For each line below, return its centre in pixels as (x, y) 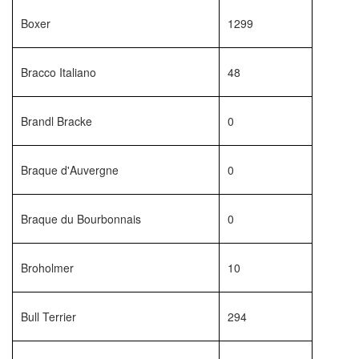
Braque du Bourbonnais (81, 219)
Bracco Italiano (58, 72)
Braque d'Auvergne (70, 170)
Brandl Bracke (56, 121)
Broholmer (47, 268)
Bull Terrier (48, 317)
